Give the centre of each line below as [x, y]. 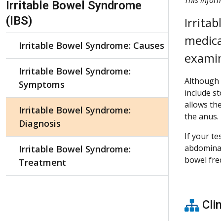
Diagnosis [40, 123]
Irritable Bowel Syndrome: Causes [92, 45]
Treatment [42, 162]
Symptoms [42, 84]
